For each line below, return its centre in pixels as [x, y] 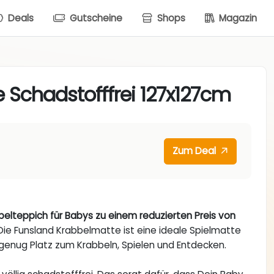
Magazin [237, 18]
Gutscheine [95, 18]
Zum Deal [196, 151]
